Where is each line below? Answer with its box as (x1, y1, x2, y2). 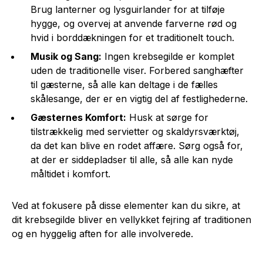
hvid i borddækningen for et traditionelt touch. (31, 31, 234, 43)
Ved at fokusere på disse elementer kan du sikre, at (12, 199, 240, 211)
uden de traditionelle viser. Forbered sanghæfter (31, 64, 244, 76)
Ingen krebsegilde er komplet (102, 50, 234, 62)
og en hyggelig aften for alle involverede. (12, 227, 193, 240)
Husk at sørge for (126, 111, 208, 123)
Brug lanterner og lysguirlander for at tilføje (31, 3, 225, 15)
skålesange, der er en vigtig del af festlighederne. (31, 92, 248, 104)
